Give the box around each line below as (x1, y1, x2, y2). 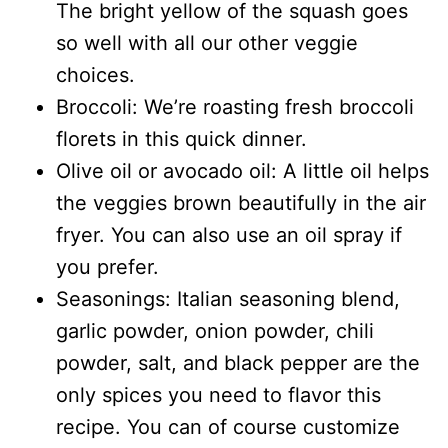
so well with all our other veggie (56, 31, 358, 56)
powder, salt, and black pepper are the (56, 351, 420, 376)
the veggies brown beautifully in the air (56, 191, 426, 216)
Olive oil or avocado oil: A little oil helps (56, 159, 429, 184)
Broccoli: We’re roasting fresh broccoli (56, 95, 414, 120)
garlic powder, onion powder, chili (56, 319, 374, 344)
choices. (56, 63, 135, 88)
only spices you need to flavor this (56, 383, 381, 408)
